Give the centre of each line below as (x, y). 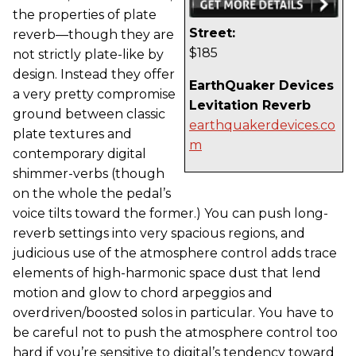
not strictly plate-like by (88, 54)
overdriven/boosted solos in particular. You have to (173, 312)
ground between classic (89, 114)
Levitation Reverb (250, 106)
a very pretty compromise (94, 94)
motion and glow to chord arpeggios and (143, 292)
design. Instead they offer (94, 74)
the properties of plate (85, 14)
